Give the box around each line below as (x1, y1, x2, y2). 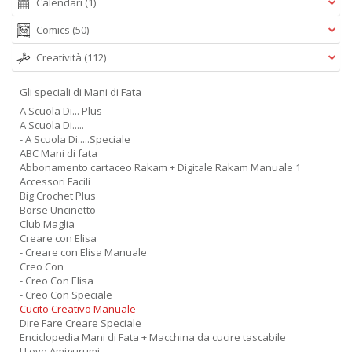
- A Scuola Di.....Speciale (20, 132, 130, 146)
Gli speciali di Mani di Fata (20, 84, 141, 99)
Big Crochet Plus (20, 189, 96, 203)
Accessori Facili (20, 174, 90, 189)
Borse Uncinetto (20, 203, 96, 217)
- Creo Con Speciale (20, 288, 112, 302)
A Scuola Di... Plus (20, 104, 102, 118)
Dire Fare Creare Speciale (20, 316, 141, 330)
